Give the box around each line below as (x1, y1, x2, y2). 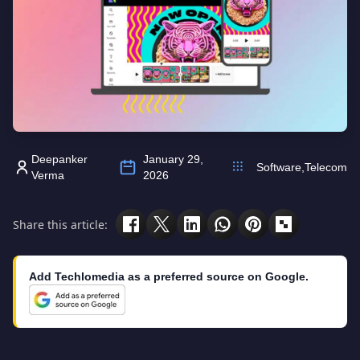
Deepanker (31, 153, 88, 166)
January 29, (143, 153, 204, 166)
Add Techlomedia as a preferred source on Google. (29, 270, 309, 283)
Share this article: (13, 216, 108, 232)
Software (256, 161, 301, 174)
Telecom (305, 161, 347, 174)
